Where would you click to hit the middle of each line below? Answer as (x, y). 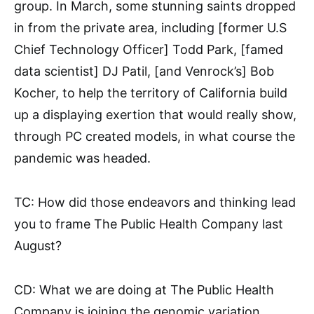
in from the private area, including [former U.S (150, 28)
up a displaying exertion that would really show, (155, 115)
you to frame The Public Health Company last (149, 224)
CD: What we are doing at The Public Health (144, 290)
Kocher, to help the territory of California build (151, 93)
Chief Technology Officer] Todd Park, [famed (149, 50)
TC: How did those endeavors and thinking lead (155, 203)
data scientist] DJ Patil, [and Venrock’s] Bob (144, 71)
